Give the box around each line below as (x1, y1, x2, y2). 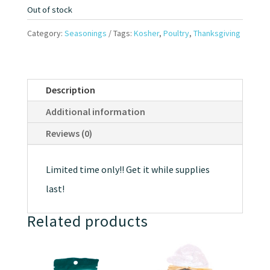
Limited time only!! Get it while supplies (45, 163, 210, 176)
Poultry (163, 28, 189, 39)
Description (45, 84, 95, 96)
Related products (27, 211, 148, 231)
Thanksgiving (193, 28, 240, 39)
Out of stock (27, 4, 72, 16)
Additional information (45, 105, 145, 118)
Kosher (133, 28, 159, 39)
